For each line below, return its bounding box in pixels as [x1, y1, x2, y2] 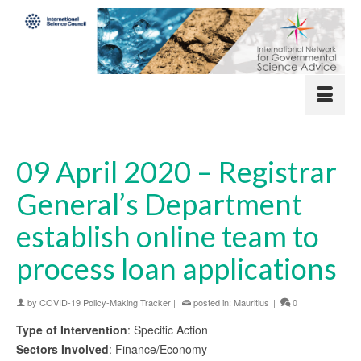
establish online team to [16, 218, 319, 254]
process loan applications [16, 250, 337, 286]
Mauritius [234, 295, 269, 309]
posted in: [191, 295, 234, 309]
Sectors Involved [16, 340, 109, 357]
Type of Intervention [16, 321, 127, 338]
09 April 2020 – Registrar [16, 153, 337, 189]
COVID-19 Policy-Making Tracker [39, 295, 171, 309]
